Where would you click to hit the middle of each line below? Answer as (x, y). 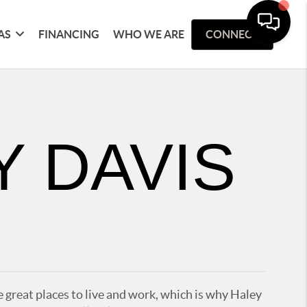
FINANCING (69, 34)
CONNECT (233, 34)
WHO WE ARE (149, 34)
